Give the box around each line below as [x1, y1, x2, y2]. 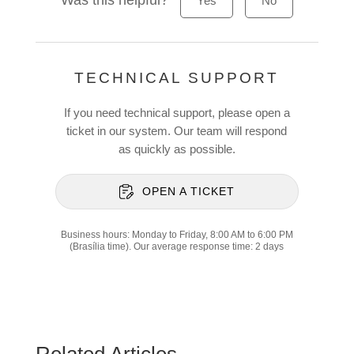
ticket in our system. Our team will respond [66, 124, 288, 137]
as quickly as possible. [118, 142, 235, 156]
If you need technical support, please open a [63, 106, 290, 119]
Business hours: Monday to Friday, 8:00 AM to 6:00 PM [60, 229, 293, 240]
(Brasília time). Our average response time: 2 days [70, 241, 284, 252]
